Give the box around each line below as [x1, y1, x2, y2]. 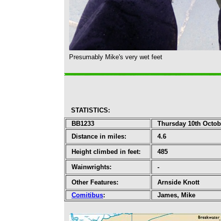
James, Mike [157, 191, 195, 199]
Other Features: [72, 179, 118, 186]
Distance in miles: [72, 133, 126, 140]
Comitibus [72, 191, 103, 199]
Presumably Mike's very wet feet [69, 53, 162, 61]
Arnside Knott [157, 179, 199, 186]
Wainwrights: [72, 163, 111, 171]
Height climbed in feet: [72, 148, 141, 155]
